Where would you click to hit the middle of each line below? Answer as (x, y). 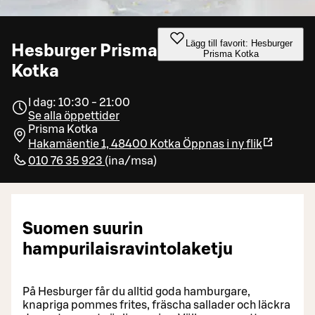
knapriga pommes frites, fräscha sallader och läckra (156, 305)
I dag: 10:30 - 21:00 (79, 102)
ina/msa (131, 161)
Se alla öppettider (74, 116)
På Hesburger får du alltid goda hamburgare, (136, 291)
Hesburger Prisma (84, 51)
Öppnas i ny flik (223, 144)
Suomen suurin (83, 229)
